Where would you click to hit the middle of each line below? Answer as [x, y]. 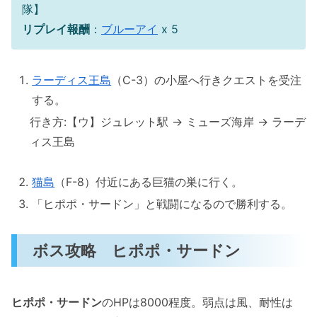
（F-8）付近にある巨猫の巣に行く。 [149, 182]
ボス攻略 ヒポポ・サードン [137, 250]
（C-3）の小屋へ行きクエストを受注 [207, 80]
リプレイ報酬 [56, 29]
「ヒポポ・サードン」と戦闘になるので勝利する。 [162, 204]
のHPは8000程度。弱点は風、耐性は [197, 302]
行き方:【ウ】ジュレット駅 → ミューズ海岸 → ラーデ [168, 122]
